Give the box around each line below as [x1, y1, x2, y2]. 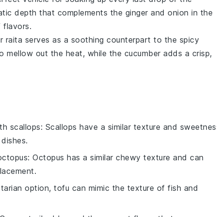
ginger [125, 8, 148, 18]
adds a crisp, [160, 48, 212, 59]
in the [188, 8, 213, 18]
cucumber [124, 48, 161, 59]
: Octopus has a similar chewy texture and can [28, 153, 204, 163]
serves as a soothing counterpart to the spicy [22, 35, 199, 45]
